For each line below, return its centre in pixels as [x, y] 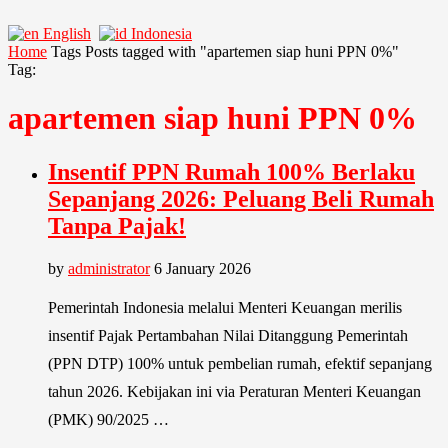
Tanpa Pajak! [117, 225]
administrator [109, 268]
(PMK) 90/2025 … [108, 419]
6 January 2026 [202, 268]
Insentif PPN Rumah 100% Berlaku [231, 171]
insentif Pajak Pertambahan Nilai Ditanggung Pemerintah [228, 335]
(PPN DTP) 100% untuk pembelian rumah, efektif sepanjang [240, 363]
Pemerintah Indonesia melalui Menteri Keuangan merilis [225, 307]
